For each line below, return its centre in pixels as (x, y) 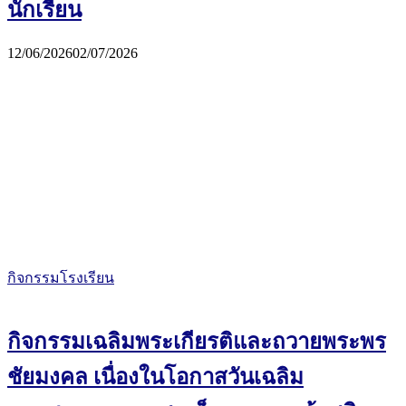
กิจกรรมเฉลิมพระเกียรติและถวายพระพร (197, 342)
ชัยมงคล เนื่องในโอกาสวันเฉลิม (155, 377)
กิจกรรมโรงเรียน (61, 278)
